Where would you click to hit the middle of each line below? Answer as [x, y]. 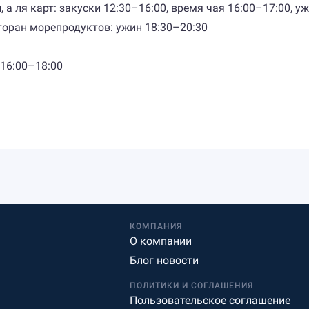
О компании [161, 241]
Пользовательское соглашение [210, 300]
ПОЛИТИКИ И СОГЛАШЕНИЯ [192, 286]
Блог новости [165, 260]
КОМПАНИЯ [156, 226]
